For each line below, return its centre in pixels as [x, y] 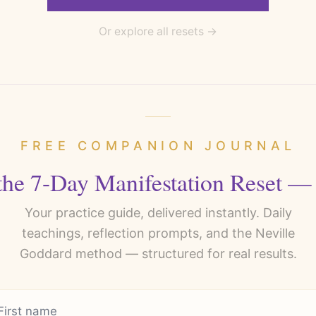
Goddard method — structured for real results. [158, 254]
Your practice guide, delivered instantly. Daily [158, 213]
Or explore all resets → [158, 32]
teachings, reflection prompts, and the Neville [158, 233]
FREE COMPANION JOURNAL [158, 146]
